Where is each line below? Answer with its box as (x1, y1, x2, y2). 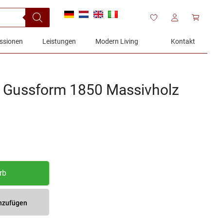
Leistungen (42, 37, 76, 45)
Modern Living (95, 37, 138, 45)
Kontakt (171, 37, 195, 45)
